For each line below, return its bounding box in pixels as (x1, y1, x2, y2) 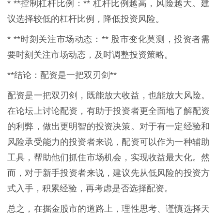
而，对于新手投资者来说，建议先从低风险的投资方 (7, 168, 210, 178)
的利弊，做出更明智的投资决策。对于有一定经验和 (7, 121, 210, 131)
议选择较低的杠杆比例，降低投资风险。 (7, 14, 164, 24)
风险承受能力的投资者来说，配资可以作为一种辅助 (7, 137, 210, 147)
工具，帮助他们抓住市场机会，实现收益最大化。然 (7, 152, 210, 162)
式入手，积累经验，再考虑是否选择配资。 (7, 183, 173, 193)
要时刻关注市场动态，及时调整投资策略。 (7, 49, 173, 60)
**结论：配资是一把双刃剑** (7, 70, 117, 80)
